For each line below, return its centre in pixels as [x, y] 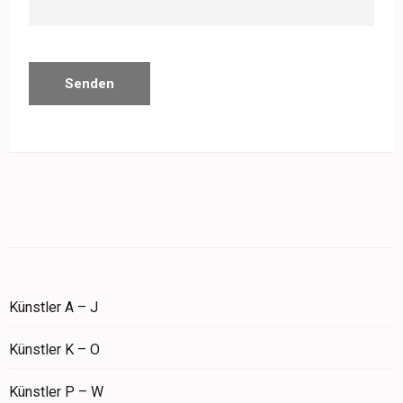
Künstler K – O [54, 350]
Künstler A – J [54, 308]
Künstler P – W [56, 392]
